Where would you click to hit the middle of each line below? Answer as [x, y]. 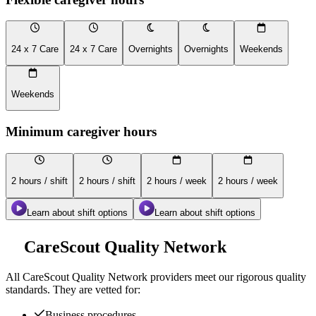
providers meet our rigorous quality [227, 276]
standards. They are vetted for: [73, 289]
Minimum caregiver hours [81, 132]
